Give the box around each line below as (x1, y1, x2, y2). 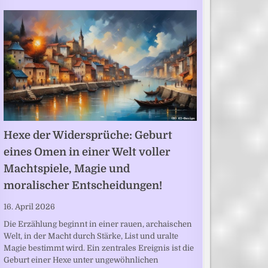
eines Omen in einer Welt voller (3, 145, 170, 158)
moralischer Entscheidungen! (3, 179, 162, 191)
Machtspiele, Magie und (3, 162, 130, 175)
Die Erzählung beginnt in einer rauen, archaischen (3, 220, 192, 229)
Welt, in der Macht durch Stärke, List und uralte (3, 232, 178, 241)
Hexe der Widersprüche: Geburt (3, 129, 172, 141)
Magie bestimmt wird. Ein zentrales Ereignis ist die (3, 243, 194, 253)
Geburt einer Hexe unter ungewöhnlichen (3, 255, 159, 265)
